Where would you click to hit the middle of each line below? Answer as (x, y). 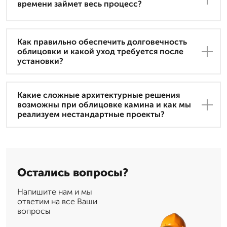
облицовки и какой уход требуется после (100, 52)
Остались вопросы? (73, 173)
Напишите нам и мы (55, 192)
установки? (40, 61)
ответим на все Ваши (57, 202)
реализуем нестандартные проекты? (91, 115)
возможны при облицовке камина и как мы (104, 105)
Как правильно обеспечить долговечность (102, 42)
